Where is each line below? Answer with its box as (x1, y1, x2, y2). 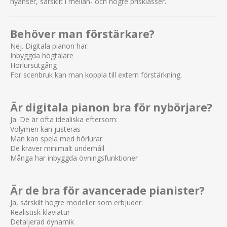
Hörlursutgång (10, 60, 57, 70)
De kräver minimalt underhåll (10, 143, 104, 153)
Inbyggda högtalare (10, 50, 73, 60)
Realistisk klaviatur (10, 207, 70, 217)
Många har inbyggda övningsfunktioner (10, 153, 138, 163)
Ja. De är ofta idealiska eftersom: (10, 114, 118, 124)
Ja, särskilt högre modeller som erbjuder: (10, 197, 143, 207)
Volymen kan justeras (10, 124, 81, 134)
